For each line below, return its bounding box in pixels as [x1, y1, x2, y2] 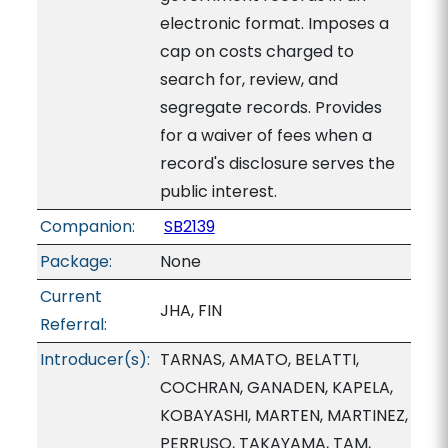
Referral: [39, 313, 107, 336]
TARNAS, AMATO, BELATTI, [159, 348, 359, 371]
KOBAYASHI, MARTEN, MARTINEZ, [159, 404, 408, 427]
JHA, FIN [159, 299, 222, 322]
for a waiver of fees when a [159, 124, 372, 147]
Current [39, 285, 102, 308]
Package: [39, 250, 112, 273]
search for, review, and [159, 68, 338, 91]
